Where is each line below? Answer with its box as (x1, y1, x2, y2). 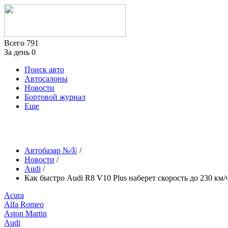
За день (4, 48, 32, 56)
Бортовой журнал (24, 93, 85, 101)
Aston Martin (4, 209, 47, 218)
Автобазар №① (24, 146, 77, 155)
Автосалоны (24, 74, 68, 83)
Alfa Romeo (4, 200, 44, 209)
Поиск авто (24, 65, 64, 74)
